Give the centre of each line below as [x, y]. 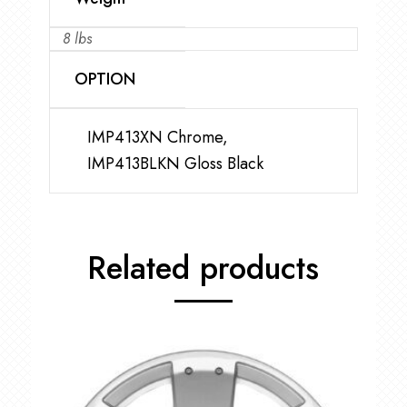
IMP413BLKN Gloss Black [175, 164]
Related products [203, 268]
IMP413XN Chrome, [157, 138]
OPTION [104, 79]
